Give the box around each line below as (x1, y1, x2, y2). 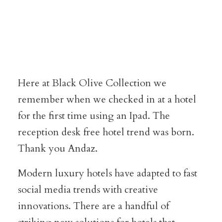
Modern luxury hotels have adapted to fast (17, 166, 197, 180)
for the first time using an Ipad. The (17, 109, 170, 122)
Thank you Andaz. (17, 142, 98, 155)
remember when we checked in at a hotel (17, 93, 196, 106)
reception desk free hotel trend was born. (17, 125, 194, 139)
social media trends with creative (17, 183, 158, 196)
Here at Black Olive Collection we (17, 76, 166, 90)
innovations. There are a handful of (17, 199, 169, 213)
